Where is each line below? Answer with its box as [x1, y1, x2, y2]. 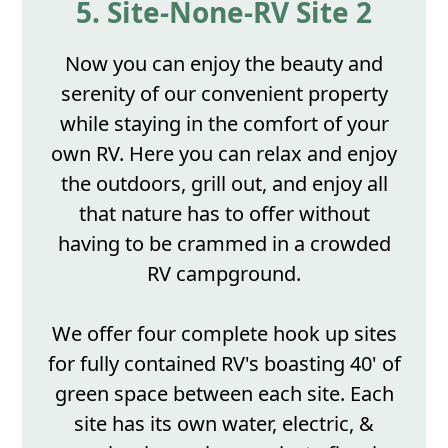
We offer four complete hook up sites [51, 319, 397, 347]
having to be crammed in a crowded [57, 229, 391, 257]
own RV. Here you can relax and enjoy [51, 139, 397, 167]
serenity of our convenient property [60, 79, 388, 107]
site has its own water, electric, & [74, 409, 374, 437]
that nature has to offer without [78, 199, 370, 227]
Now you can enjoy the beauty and [65, 49, 383, 77]
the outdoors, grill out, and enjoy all [60, 169, 388, 197]
